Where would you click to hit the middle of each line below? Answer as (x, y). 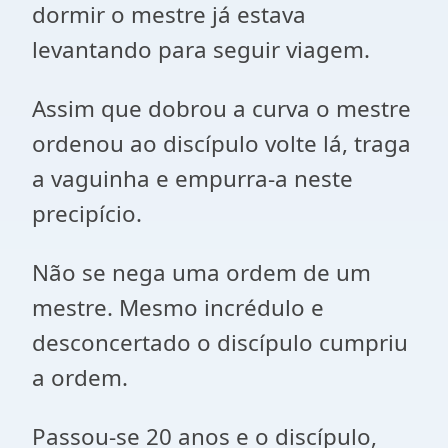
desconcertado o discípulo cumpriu (220, 342)
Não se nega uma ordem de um (201, 272)
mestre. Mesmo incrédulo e (178, 307)
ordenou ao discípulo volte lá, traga (221, 143)
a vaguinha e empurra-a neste (192, 178)
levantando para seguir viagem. (201, 49)
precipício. (87, 213)
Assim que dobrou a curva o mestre (221, 108)
